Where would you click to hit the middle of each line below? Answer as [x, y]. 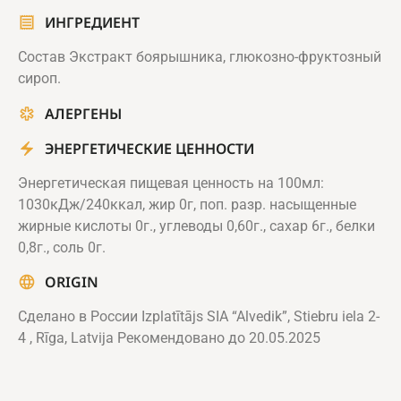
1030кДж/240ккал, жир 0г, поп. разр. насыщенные [187, 204]
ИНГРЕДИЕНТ [92, 23]
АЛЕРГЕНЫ [83, 113]
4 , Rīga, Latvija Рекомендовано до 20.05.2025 [169, 338]
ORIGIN [72, 282]
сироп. [39, 79]
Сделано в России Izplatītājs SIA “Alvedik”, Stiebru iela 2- [199, 317]
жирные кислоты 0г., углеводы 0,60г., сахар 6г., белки [196, 226]
